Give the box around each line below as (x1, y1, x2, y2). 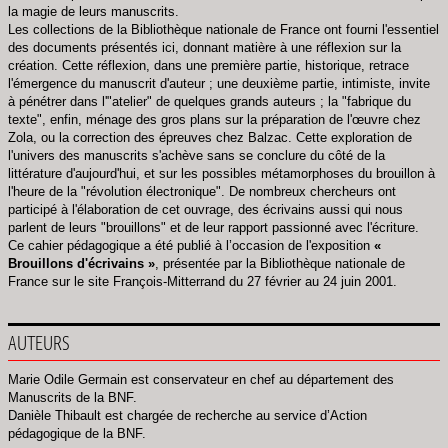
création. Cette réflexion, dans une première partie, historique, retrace (8, 58, 409, 73)
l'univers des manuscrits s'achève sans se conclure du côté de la (8, 148, 385, 163)
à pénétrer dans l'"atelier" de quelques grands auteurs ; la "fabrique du (8, 94, 411, 109)
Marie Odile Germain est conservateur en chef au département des (8, 371, 394, 387)
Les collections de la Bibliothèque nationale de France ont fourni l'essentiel (8, 22, 439, 37)
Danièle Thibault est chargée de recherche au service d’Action (8, 407, 367, 423)
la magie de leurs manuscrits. (8, 4, 179, 19)
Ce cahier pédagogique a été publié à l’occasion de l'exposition (8, 238, 374, 253)
